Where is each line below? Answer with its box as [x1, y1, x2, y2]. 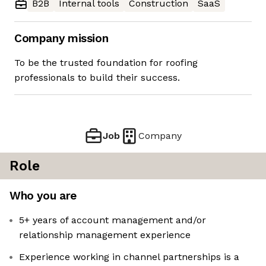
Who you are [9, 189, 77, 203]
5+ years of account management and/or [19, 214, 206, 226]
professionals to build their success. [14, 72, 180, 84]
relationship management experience [19, 229, 191, 241]
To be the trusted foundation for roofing [14, 57, 198, 69]
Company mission [14, 31, 109, 46]
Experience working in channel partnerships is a [19, 251, 239, 263]
